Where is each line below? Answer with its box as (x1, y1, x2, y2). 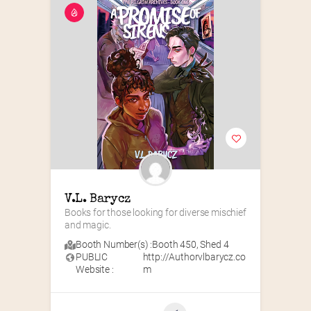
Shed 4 (200, 239, 229, 251)
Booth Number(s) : (76, 239, 153, 251)
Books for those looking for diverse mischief (65, 207, 246, 219)
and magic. (65, 219, 111, 231)
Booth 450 (152, 239, 196, 251)
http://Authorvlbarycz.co (142, 251, 246, 263)
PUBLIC (76, 251, 108, 263)
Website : (76, 264, 114, 276)
